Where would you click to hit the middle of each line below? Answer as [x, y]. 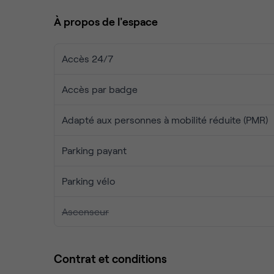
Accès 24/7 [87, 58]
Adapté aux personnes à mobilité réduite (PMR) [165, 120]
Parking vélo [88, 181]
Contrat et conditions [110, 258]
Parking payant [94, 150]
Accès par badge [100, 89]
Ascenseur [85, 211]
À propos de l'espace [106, 21]
